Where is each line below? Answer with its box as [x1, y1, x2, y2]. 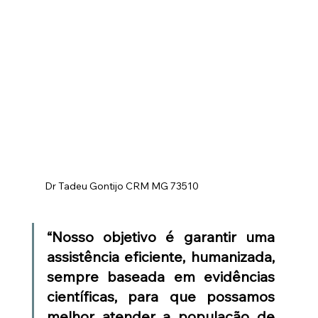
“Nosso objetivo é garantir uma [46, 227, 275, 246]
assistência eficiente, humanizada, [46, 247, 275, 265]
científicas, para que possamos [46, 287, 275, 305]
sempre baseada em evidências [46, 267, 275, 285]
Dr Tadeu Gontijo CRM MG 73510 [44, 179, 199, 192]
